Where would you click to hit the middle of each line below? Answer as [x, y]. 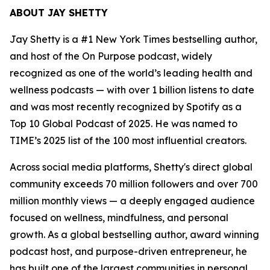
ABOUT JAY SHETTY [59, 12]
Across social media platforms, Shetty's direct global [131, 167]
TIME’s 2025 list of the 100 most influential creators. [128, 140]
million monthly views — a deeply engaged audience [132, 200]
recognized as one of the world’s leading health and [131, 73]
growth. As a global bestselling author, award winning [134, 234]
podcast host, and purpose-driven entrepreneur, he [128, 251]
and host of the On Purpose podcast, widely [111, 56]
